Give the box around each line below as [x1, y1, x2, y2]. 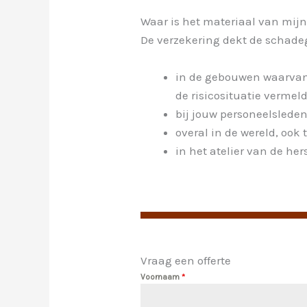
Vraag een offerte [140, 253, 232, 267]
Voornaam [140, 271, 182, 282]
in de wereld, [211, 125, 279, 140]
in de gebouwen [175, 70, 261, 84]
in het [175, 144, 210, 158]
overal [175, 125, 212, 140]
